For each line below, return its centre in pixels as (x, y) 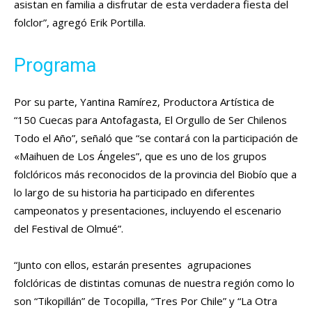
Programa (55, 66)
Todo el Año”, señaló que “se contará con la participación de (156, 138)
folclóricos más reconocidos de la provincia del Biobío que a (155, 174)
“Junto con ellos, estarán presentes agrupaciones (133, 265)
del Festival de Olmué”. (69, 229)
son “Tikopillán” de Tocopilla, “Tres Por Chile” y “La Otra (146, 301)
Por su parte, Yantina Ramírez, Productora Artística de (144, 102)
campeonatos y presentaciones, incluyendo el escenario (148, 211)
